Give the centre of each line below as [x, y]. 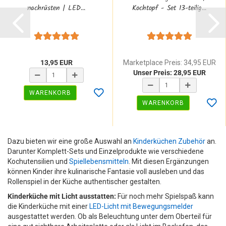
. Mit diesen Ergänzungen [169, 161]
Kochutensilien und [38, 161]
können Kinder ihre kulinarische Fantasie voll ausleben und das [106, 171]
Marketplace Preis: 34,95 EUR [169, 62]
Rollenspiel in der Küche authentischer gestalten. [84, 181]
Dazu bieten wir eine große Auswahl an [70, 141]
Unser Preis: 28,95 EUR [169, 72]
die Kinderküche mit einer [48, 206]
